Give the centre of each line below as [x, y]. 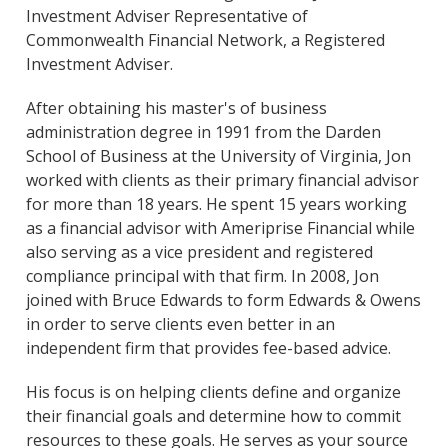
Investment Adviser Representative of [167, 16]
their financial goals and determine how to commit [214, 416]
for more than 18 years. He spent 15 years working [217, 204]
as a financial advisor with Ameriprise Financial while [221, 228]
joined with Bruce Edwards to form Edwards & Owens [224, 300]
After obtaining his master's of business [177, 108]
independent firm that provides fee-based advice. [209, 348]
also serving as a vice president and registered [200, 252]
